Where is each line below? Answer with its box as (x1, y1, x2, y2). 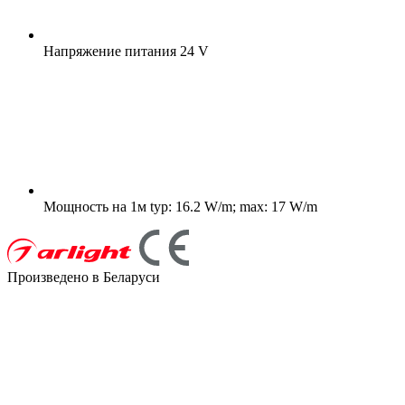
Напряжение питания (43, 42, 176, 59)
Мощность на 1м (43, 198, 146, 214)
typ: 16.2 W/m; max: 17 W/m (146, 198, 317, 214)
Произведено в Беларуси (7, 268, 160, 285)
